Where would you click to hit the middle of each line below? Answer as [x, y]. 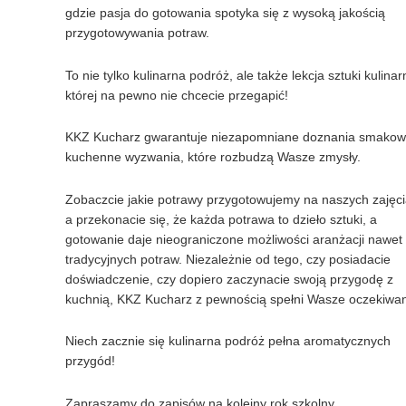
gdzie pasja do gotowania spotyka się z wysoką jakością [225, 13]
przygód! [90, 361]
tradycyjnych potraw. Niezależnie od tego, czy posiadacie [228, 259]
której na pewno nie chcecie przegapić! [177, 95]
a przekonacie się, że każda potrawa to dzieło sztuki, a [221, 219]
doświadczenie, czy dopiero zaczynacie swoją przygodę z [229, 279]
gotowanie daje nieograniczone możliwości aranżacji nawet [234, 239]
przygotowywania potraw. [137, 33]
